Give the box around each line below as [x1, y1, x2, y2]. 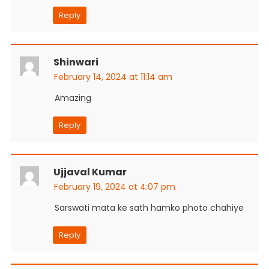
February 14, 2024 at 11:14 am [53, 70, 172, 83]
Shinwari [53, 55, 98, 69]
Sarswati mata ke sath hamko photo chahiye [54, 201, 244, 214]
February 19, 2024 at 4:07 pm [53, 180, 175, 193]
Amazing [54, 91, 91, 104]
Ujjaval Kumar [53, 165, 127, 179]
